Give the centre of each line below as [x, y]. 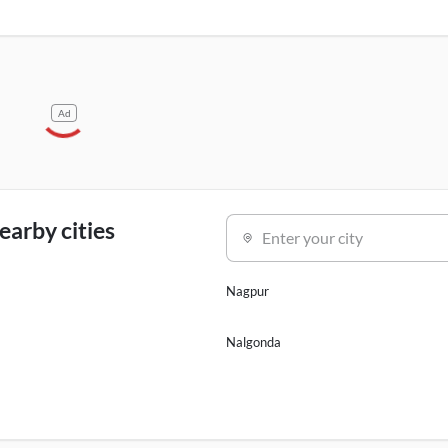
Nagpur [247, 291]
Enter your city [312, 237]
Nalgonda [253, 342]
